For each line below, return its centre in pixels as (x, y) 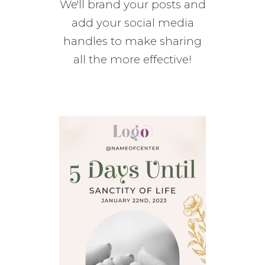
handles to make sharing (132, 41)
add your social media (132, 22)
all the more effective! (132, 59)
